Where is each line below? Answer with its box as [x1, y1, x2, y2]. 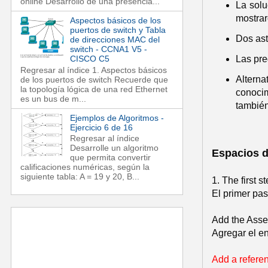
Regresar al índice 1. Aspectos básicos [20, 65, 167, 75]
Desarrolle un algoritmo [69, 143, 159, 153]
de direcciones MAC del [69, 34, 160, 44]
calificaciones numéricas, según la [20, 162, 150, 172]
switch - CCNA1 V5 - [69, 44, 147, 54]
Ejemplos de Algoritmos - [69, 112, 164, 123]
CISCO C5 [69, 53, 109, 63]
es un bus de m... [20, 93, 86, 103]
